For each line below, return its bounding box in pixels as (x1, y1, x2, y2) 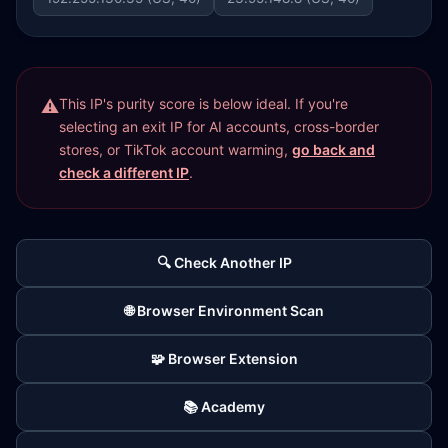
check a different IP (59, 164, 189, 181)
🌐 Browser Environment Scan (124, 302, 324, 319)
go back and (292, 141, 375, 158)
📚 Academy (183, 398, 265, 415)
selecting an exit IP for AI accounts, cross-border (59, 118, 379, 135)
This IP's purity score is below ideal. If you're (59, 95, 348, 112)
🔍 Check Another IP (156, 254, 292, 271)
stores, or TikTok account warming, (59, 141, 292, 158)
